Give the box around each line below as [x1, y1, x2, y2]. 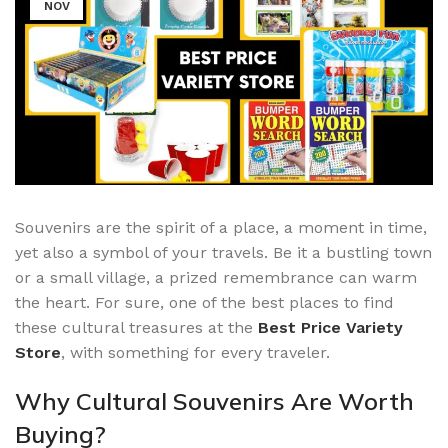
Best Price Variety [258, 317, 403, 337]
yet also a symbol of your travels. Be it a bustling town [15, 242, 432, 262]
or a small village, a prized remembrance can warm [15, 267, 417, 287]
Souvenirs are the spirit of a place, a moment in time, [15, 217, 427, 237]
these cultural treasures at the [15, 317, 258, 337]
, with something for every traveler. [61, 342, 330, 362]
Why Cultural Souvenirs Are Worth [15, 385, 414, 416]
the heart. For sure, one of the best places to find [15, 292, 394, 312]
